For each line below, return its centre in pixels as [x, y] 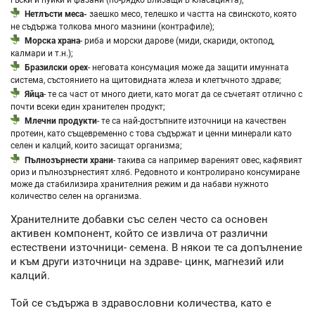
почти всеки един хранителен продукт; [88, 106]
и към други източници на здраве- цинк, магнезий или [147, 262]
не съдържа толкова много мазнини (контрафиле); [112, 26]
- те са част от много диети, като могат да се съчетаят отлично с [173, 94]
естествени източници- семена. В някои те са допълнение [156, 248]
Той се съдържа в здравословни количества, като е [141, 303]
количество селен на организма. [76, 195]
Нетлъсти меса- [56, 14]
